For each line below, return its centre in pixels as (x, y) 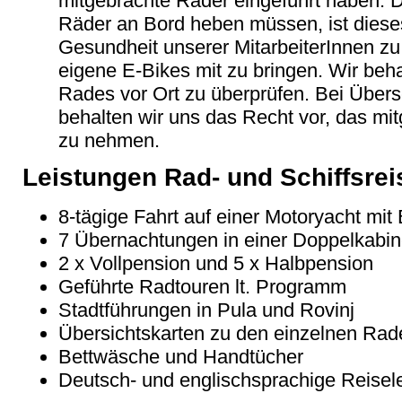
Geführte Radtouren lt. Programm (202, 286)
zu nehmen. (109, 140)
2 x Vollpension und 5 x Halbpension (216, 263)
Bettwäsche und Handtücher (181, 356)
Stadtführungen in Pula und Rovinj (206, 310)
